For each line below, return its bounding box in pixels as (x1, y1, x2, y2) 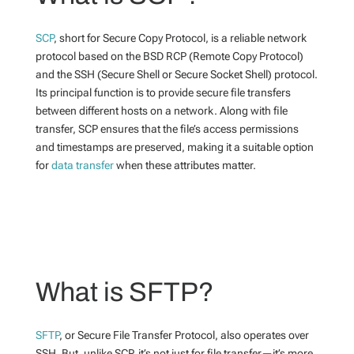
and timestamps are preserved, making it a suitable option (35, 141, 314, 153)
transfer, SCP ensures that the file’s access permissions (35, 122, 299, 135)
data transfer (51, 159, 114, 171)
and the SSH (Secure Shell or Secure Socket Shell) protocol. (35, 68, 318, 81)
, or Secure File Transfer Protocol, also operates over (58, 329, 309, 341)
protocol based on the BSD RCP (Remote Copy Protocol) (35, 50, 303, 62)
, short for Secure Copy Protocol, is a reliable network (53, 32, 307, 44)
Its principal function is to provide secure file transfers (35, 86, 291, 99)
